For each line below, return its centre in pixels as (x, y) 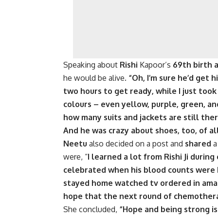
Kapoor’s (155, 65)
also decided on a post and (136, 144)
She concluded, (90, 209)
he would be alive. (96, 78)
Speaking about (91, 65)
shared (198, 144)
